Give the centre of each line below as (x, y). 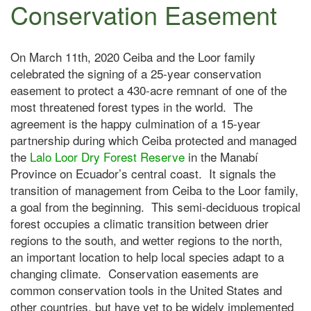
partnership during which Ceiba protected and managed (153, 140)
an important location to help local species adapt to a (147, 257)
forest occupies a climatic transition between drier (140, 223)
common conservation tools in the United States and (146, 290)
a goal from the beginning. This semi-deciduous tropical (155, 207)
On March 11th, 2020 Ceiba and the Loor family (133, 57)
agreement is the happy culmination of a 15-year (135, 123)
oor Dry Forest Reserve (123, 157)
